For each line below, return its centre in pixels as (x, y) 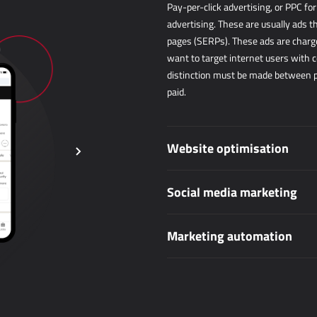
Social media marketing (232, 192)
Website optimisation (228, 148)
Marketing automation (230, 236)
